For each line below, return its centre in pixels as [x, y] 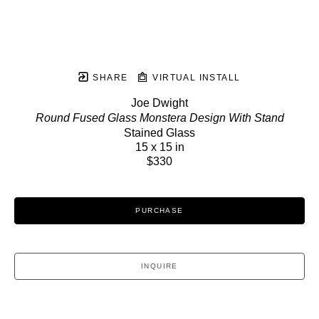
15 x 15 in [159, 147]
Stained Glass [159, 133]
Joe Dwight [159, 103]
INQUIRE [159, 266]
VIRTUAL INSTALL [195, 78]
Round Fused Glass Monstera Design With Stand [159, 118]
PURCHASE [159, 211]
